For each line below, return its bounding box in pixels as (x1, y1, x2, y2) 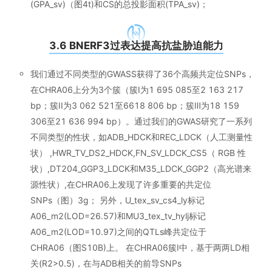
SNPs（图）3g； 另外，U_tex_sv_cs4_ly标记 (30, 194, 205, 205)
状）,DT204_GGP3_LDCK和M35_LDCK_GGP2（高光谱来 (30, 163, 251, 174)
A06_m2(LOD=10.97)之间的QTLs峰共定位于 (30, 226, 206, 237)
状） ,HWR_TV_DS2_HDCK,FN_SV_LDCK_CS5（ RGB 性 (30, 147, 246, 158)
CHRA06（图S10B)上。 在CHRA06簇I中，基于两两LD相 (30, 242, 250, 253)
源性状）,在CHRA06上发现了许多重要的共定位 (30, 178, 211, 189)
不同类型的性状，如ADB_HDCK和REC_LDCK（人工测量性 (30, 131, 253, 142)
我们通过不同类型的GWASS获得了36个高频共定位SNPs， (30, 68, 254, 79)
